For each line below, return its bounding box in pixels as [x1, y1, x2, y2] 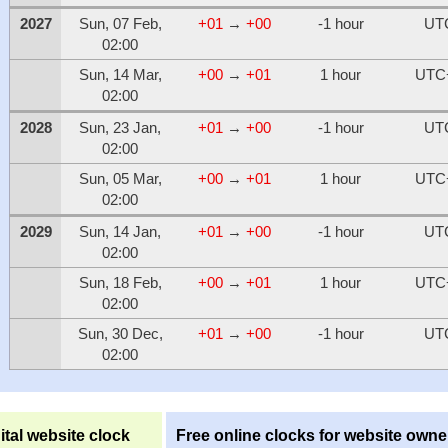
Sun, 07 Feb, [78, 15, 162, 33]
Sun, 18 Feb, [78, 274, 162, 292]
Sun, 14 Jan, [79, 223, 162, 241]
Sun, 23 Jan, [79, 119, 162, 137]
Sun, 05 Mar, [78, 170, 162, 188]
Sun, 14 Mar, [78, 66, 162, 84]
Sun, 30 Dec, [77, 325, 163, 343]
